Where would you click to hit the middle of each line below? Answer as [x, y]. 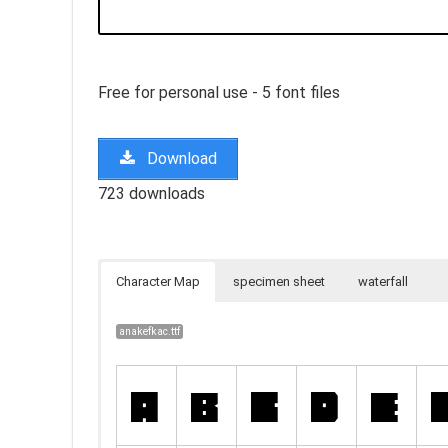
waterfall [383, 281]
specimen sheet [279, 281]
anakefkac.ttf [150, 331]
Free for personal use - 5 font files [219, 92]
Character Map [158, 281]
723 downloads [151, 193]
